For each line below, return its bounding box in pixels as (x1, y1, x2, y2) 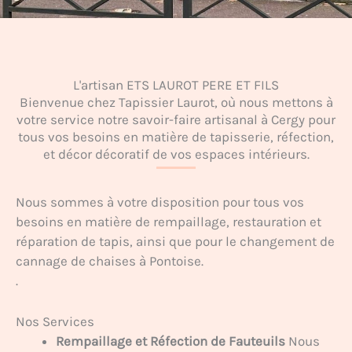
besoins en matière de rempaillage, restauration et (16, 214, 321, 229)
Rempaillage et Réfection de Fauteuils (56, 333, 285, 350)
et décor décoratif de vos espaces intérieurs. (42, 146, 310, 162)
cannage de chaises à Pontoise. (16, 253, 203, 269)
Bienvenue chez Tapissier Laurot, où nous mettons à (19, 94, 333, 110)
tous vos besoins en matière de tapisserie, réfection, (18, 129, 334, 145)
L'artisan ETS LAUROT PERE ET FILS (73, 77, 279, 93)
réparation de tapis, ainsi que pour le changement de (16, 233, 335, 249)
